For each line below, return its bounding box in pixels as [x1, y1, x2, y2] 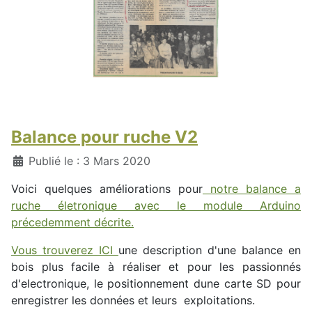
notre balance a [203, 182, 301, 196]
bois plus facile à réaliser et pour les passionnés [11, 260, 301, 274]
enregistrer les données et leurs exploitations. [11, 293, 255, 308]
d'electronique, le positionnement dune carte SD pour [11, 276, 301, 291]
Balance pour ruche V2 [11, 127, 198, 148]
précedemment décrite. [11, 215, 134, 230]
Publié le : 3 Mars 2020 [29, 154, 150, 169]
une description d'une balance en [118, 243, 301, 258]
